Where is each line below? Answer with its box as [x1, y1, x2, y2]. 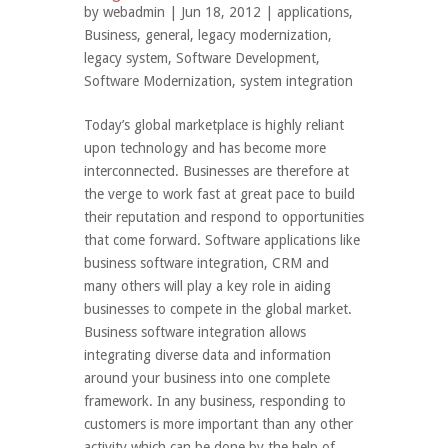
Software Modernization [84, 73, 232, 89]
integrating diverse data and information [84, 347, 331, 363]
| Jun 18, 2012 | [165, 4, 277, 20]
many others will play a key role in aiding [84, 278, 331, 294]
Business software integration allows [84, 324, 306, 340]
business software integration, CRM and [84, 255, 329, 271]
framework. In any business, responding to [84, 393, 346, 409]
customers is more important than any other [84, 416, 353, 432]
